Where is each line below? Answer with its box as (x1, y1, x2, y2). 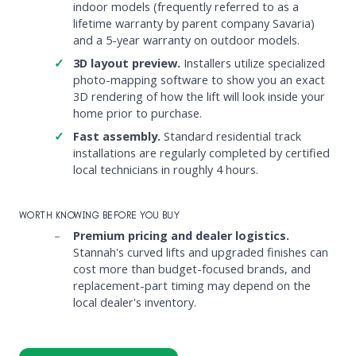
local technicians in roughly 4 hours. (72, 161, 258, 177)
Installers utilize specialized (180, 55, 325, 71)
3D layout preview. (72, 55, 180, 71)
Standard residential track (160, 128, 301, 144)
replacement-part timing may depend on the (72, 277, 311, 293)
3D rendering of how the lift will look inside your (72, 88, 325, 104)
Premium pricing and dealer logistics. (72, 227, 289, 243)
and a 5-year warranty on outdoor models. (72, 32, 300, 48)
